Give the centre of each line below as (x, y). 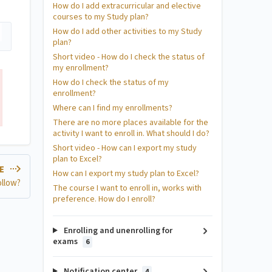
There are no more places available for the (131, 123)
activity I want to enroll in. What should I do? (131, 134)
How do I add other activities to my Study (127, 32)
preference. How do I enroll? (104, 199)
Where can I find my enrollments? (113, 108)
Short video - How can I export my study (125, 148)
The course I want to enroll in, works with (127, 188)
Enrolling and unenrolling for (117, 231)
